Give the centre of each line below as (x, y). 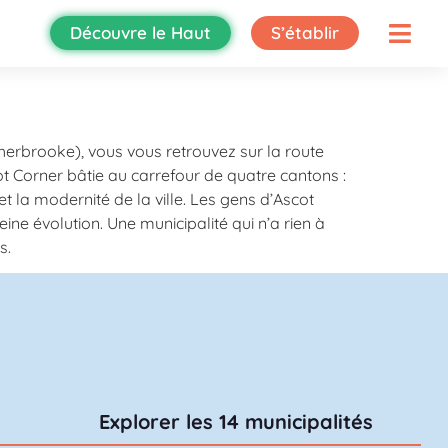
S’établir (305, 33)
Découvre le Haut (141, 33)
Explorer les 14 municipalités (235, 422)
